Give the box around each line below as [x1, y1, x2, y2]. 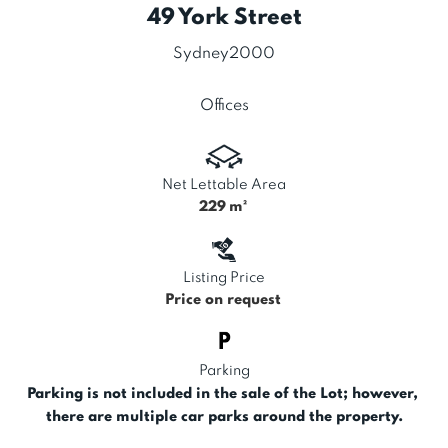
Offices [199, 98, 249, 115]
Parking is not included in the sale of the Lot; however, [26, 387, 422, 402]
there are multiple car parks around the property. [45, 410, 403, 425]
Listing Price [183, 271, 265, 286]
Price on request [164, 293, 281, 308]
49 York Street [146, 7, 302, 30]
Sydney [173, 46, 229, 63]
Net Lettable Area [162, 178, 286, 193]
